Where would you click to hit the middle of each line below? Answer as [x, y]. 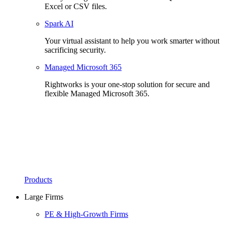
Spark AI [59, 24]
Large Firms [44, 197]
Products [38, 180]
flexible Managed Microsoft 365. [97, 93]
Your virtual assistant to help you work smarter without [132, 41]
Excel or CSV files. [76, 6]
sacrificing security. [75, 50]
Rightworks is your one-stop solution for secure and [127, 84]
